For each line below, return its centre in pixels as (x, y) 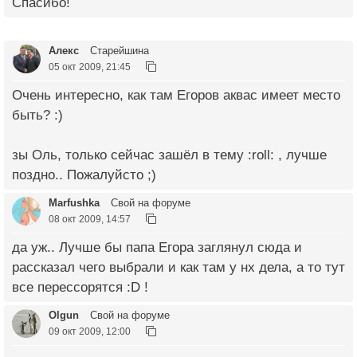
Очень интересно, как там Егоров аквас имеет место (176, 95)
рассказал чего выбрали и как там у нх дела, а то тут (178, 267)
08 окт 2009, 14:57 (90, 218)
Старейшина (118, 50)
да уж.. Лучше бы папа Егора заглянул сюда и (157, 247)
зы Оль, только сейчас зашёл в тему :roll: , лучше (169, 155)
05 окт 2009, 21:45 (90, 66)
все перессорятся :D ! (80, 287)
